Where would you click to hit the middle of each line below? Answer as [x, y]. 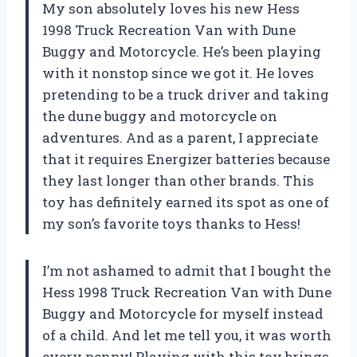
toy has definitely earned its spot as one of [186, 202]
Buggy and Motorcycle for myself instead [183, 314]
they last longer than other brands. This [178, 181]
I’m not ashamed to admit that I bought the [186, 271]
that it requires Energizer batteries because [186, 159]
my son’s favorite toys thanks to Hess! [171, 224]
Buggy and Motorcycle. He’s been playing [182, 52]
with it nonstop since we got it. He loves [178, 73]
